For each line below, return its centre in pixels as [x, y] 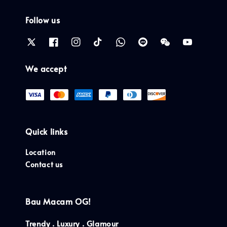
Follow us [43, 20]
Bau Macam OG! [58, 201]
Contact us [44, 164]
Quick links [47, 131]
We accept [46, 68]
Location [41, 152]
